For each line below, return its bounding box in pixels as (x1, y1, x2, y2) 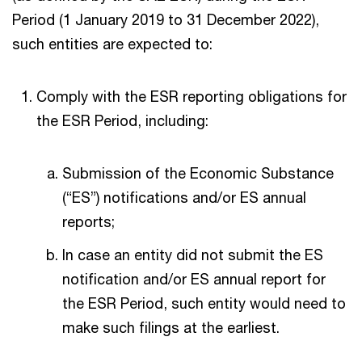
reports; (62, 213, 119, 230)
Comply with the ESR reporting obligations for (36, 87, 347, 105)
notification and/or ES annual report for (62, 270, 326, 288)
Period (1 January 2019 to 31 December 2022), (12, 11, 319, 28)
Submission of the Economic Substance (62, 164, 334, 182)
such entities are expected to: (12, 35, 213, 53)
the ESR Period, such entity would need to (62, 294, 346, 312)
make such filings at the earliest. (62, 318, 284, 336)
